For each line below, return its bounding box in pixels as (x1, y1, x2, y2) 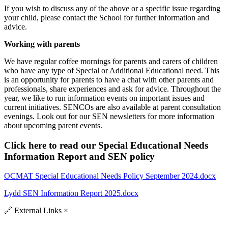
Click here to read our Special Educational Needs (4, 139, 208, 151)
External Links (12, 206, 62, 215)
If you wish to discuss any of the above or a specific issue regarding (4, 4, 220, 13)
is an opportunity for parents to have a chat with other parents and (4, 75, 214, 84)
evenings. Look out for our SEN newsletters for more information (4, 111, 214, 121)
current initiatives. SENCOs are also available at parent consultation (4, 102, 221, 111)
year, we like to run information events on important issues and (4, 93, 205, 102)
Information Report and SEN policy (4, 151, 155, 162)
